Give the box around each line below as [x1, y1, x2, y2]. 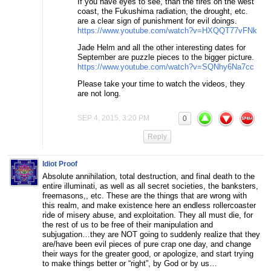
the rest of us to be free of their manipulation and [42, 220, 213, 229]
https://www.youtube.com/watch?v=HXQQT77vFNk [77, 25, 257, 35]
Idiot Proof [42, 159, 77, 168]
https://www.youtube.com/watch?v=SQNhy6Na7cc [77, 62, 254, 71]
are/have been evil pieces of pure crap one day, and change [42, 239, 251, 249]
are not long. [77, 88, 121, 98]
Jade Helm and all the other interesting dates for [77, 42, 246, 52]
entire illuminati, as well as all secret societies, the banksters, [42, 181, 258, 191]
